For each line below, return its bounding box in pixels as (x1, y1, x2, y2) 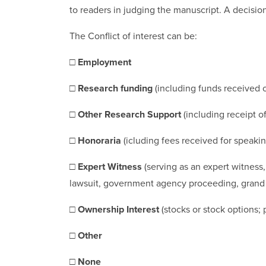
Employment (78, 56, 131, 68)
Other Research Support (78, 108, 183, 121)
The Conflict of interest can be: (69, 30, 197, 42)
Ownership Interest (78, 203, 161, 216)
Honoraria (78, 134, 123, 147)
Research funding (78, 82, 155, 94)
